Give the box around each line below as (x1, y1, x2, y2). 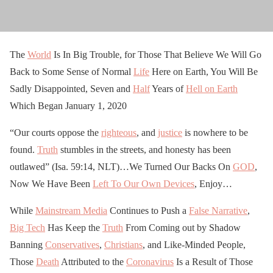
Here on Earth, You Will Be (149, 66, 258, 77)
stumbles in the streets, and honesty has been (58, 144, 231, 155)
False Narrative (189, 205, 247, 216)
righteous (101, 127, 136, 138)
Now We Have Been (10, 179, 93, 190)
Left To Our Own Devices (93, 179, 194, 190)
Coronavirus (126, 257, 174, 268)
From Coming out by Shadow (123, 222, 241, 233)
